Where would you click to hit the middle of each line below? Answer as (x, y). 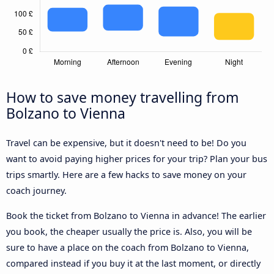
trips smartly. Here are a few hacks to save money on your (126, 175)
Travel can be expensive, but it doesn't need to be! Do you (126, 143)
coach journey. (36, 191)
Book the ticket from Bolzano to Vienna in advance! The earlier (136, 215)
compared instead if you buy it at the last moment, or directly (133, 263)
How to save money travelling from (123, 98)
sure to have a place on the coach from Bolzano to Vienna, (128, 247)
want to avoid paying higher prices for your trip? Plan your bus (137, 159)
